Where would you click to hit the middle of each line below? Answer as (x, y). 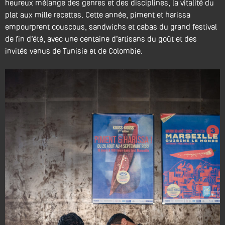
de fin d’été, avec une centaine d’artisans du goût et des (101, 39)
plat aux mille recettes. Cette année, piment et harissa (98, 15)
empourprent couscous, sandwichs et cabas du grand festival (111, 27)
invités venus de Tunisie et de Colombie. (74, 51)
